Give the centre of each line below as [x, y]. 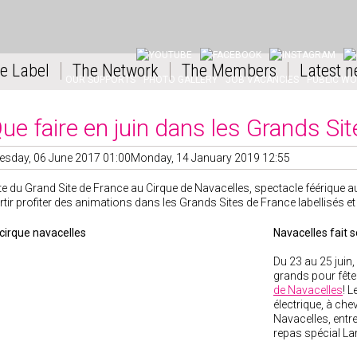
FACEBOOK [224, 39]
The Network [116, 71]
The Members [229, 71]
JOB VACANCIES [262, 79]
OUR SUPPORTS [100, 79]
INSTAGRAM [296, 39]
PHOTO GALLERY [180, 79]
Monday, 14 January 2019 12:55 [210, 158]
